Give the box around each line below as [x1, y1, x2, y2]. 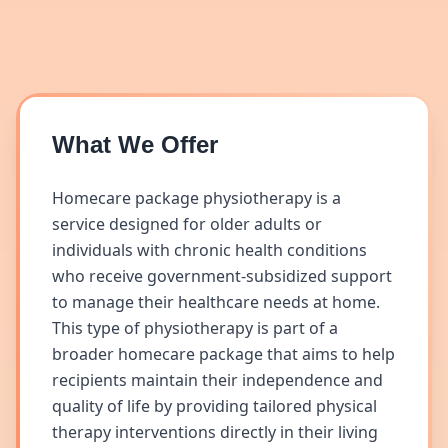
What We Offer [52, 131, 218, 158]
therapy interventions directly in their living [52, 421, 378, 443]
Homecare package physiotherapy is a [52, 187, 341, 209]
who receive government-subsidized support [52, 265, 392, 287]
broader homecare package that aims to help [52, 343, 395, 365]
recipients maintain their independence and [52, 369, 383, 391]
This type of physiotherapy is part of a [52, 317, 338, 339]
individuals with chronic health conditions [52, 239, 367, 261]
